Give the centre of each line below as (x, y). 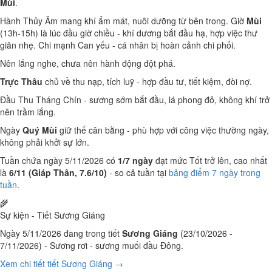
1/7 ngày (135, 160)
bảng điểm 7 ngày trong (215, 172)
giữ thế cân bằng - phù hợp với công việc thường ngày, (163, 130)
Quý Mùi (40, 130)
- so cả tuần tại (138, 172)
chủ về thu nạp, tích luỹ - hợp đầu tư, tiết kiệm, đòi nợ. (147, 81)
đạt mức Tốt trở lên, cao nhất (210, 160)
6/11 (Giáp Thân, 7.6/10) (58, 172)
